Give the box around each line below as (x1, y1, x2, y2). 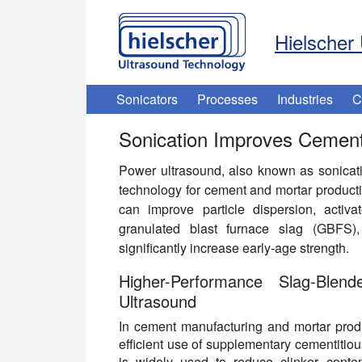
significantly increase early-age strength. (119, 238, 349, 257)
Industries (277, 90, 333, 108)
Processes (197, 90, 258, 108)
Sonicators (116, 90, 178, 108)
